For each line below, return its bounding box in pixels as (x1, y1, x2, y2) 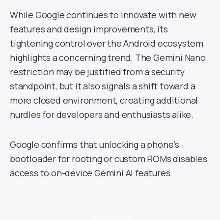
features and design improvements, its (10, 23, 168, 35)
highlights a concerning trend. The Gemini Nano (10, 52, 206, 63)
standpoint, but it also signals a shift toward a (10, 80, 195, 92)
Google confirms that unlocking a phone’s (10, 138, 179, 150)
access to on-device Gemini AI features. (10, 167, 173, 179)
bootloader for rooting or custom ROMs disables (10, 153, 207, 165)
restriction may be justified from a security (10, 66, 185, 78)
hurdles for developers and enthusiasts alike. (10, 109, 193, 120)
